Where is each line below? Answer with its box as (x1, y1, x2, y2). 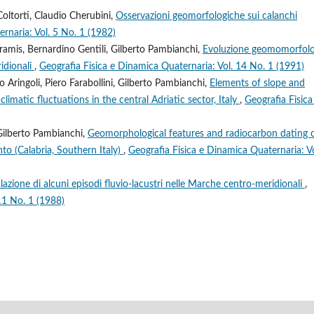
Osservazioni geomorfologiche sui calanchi (116, 11, 297, 21)
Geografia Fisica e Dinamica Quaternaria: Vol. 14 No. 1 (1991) (39, 61, 304, 71)
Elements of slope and (210, 78, 305, 88)
